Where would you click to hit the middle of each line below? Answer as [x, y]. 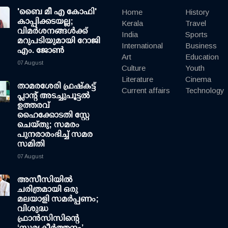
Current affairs [146, 90]
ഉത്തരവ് [34, 105]
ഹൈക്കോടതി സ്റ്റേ [53, 115]
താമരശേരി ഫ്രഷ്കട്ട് [56, 86]
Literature [137, 79]
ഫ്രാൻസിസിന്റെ [48, 218]
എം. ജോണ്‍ [41, 50]
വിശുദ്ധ [33, 208]
